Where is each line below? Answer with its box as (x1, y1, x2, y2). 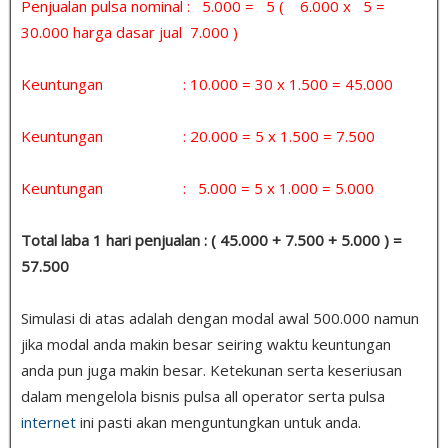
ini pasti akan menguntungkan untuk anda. (76, 411, 361, 432)
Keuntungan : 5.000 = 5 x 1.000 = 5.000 (21, 177, 374, 198)
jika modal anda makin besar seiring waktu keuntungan (21, 333, 391, 354)
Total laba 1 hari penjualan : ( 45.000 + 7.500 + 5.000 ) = (21, 229, 402, 250)
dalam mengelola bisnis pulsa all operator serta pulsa (21, 385, 385, 406)
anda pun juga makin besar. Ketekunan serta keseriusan (21, 359, 402, 380)
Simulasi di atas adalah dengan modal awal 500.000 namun (21, 307, 419, 328)
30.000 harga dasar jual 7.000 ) (21, 21, 238, 42)
